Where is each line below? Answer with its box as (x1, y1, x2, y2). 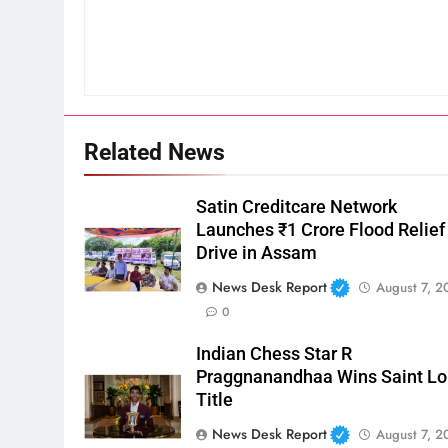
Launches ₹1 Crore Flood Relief (196, 220, 446, 241)
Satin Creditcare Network (196, 197, 398, 218)
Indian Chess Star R (196, 344, 353, 365)
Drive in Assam (196, 243, 318, 264)
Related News (84, 138, 225, 167)
